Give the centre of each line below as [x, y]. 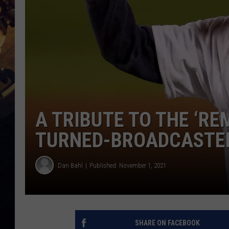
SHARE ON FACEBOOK [167, 223]
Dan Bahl [70, 165]
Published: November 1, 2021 [128, 165]
